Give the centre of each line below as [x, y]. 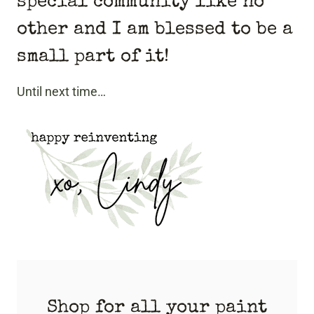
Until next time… [61, 92]
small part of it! [93, 58]
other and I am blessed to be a [155, 30]
